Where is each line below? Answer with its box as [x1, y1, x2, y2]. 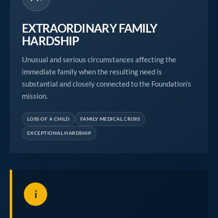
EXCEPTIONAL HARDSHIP [27, 130, 91, 136]
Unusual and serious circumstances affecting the [22, 55, 176, 64]
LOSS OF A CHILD [27, 116, 70, 122]
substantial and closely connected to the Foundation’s [22, 79, 191, 88]
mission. [22, 91, 48, 100]
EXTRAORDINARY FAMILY [22, 21, 158, 35]
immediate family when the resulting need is [22, 67, 162, 76]
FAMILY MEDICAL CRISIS [80, 116, 140, 122]
